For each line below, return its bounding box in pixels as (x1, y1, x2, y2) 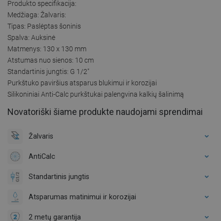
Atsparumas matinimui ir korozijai (29, 192, 136, 201)
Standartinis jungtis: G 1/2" (7, 67, 89, 75)
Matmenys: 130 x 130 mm (7, 44, 86, 53)
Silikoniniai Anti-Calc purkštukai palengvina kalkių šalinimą (7, 90, 184, 98)
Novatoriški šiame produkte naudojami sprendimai (7, 106, 203, 117)
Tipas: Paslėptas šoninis (7, 22, 81, 30)
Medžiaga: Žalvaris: (7, 10, 66, 19)
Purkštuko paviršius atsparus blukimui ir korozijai (7, 78, 157, 87)
